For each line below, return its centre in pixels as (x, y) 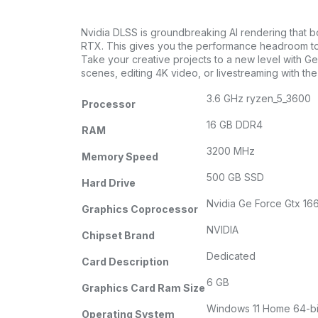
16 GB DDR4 (235, 125)
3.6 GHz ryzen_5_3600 (259, 99)
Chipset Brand (118, 236)
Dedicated (231, 256)
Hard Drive (109, 183)
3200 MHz (231, 151)
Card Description (125, 262)
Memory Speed (120, 157)
